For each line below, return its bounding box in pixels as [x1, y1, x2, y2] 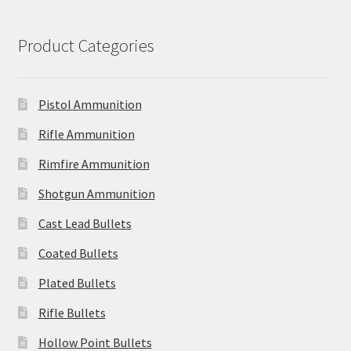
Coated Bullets [38, 245, 118, 262]
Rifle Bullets [38, 305, 106, 321]
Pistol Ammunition [38, 96, 142, 113]
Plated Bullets [38, 275, 116, 291]
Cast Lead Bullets [38, 215, 132, 232]
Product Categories [17, 34, 154, 57]
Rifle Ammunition [38, 126, 135, 143]
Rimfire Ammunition [38, 156, 150, 172]
